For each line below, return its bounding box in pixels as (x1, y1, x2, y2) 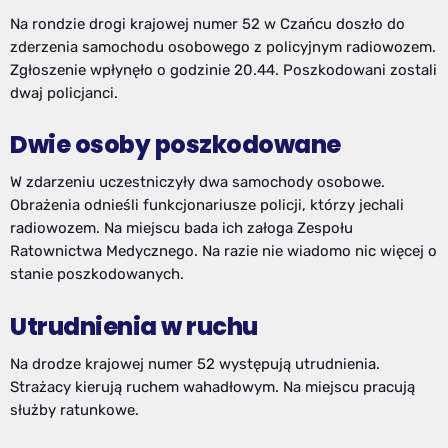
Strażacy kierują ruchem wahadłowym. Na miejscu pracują (10, 377, 415, 396)
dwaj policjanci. (10, 84, 118, 103)
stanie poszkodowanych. (10, 265, 184, 284)
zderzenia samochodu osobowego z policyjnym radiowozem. (10, 38, 436, 57)
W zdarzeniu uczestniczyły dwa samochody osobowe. (10, 173, 385, 192)
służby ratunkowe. (10, 400, 139, 419)
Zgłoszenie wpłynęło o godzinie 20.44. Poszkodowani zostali (10, 61, 437, 80)
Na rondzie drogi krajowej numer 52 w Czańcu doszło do (10, 15, 405, 34)
